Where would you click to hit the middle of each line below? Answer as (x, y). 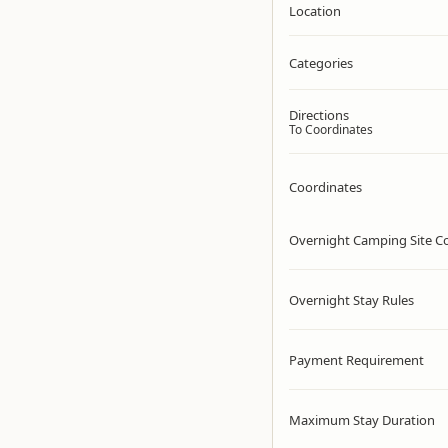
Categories (321, 63)
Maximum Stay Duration (362, 420)
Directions (319, 115)
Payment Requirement (356, 360)
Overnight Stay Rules (351, 300)
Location (315, 11)
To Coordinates (331, 129)
